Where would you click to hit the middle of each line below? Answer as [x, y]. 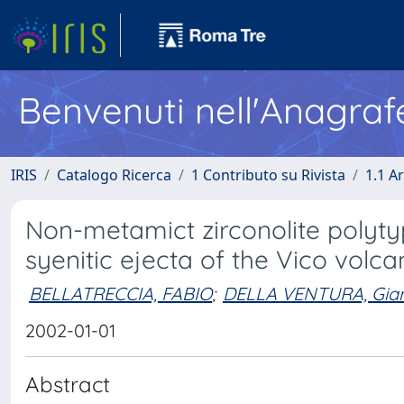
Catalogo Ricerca [114, 175]
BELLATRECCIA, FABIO [120, 293]
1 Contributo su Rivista [268, 175]
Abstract [68, 384]
